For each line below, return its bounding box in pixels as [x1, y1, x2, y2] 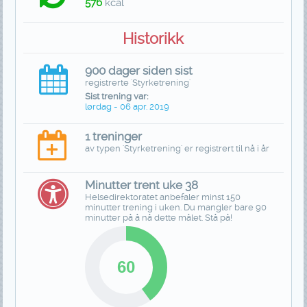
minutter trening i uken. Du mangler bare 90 [85, 201, 267, 212]
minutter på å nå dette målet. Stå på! [85, 212, 233, 223]
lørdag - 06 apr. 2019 [85, 101, 170, 112]
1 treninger [85, 129, 143, 143]
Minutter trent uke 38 [85, 177, 199, 192]
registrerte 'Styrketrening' [85, 77, 191, 88]
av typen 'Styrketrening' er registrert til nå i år [85, 143, 270, 153]
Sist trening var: [85, 90, 149, 101]
